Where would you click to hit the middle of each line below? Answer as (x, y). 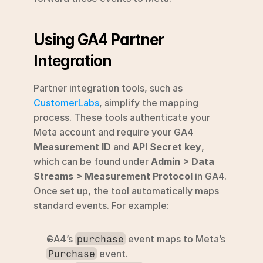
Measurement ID (72, 146)
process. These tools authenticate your (122, 117)
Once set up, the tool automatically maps (126, 190)
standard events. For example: (101, 205)
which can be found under (92, 161)
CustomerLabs (66, 102)
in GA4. (210, 176)
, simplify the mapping (149, 102)
